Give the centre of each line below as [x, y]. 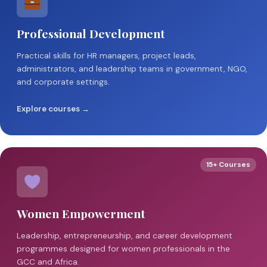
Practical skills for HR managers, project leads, [106, 56]
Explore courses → [53, 109]
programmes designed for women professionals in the [123, 248]
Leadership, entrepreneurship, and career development [125, 235]
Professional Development [91, 34]
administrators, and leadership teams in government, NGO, [132, 69]
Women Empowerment [81, 214]
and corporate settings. [63, 82]
